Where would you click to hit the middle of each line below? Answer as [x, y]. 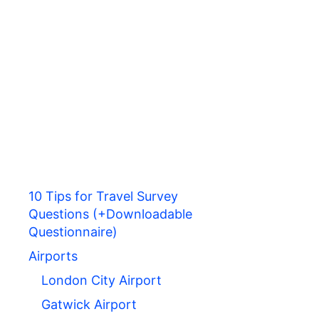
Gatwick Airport [89, 305]
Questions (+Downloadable [110, 214]
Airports [53, 256]
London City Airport [101, 281]
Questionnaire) [73, 232]
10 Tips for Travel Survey [103, 197]
